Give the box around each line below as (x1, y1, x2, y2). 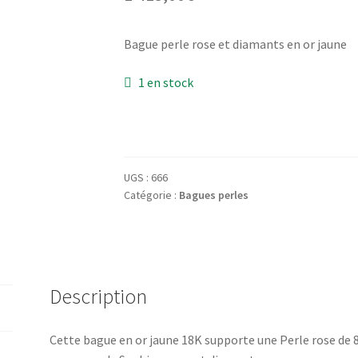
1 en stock (138, 74, 194, 90)
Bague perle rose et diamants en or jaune (123, 36, 347, 53)
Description (50, 284, 148, 310)
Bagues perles (178, 188, 249, 203)
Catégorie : (123, 188, 179, 203)
